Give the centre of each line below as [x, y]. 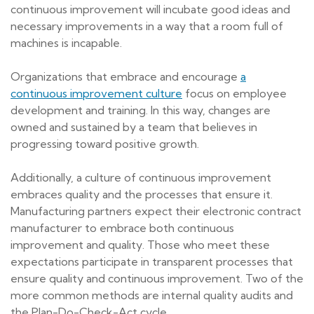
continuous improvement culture [96, 94]
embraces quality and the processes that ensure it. [142, 194]
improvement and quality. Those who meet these [140, 245]
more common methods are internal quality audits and [152, 295]
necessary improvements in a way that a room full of [147, 26]
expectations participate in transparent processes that [152, 262]
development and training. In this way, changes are [141, 110]
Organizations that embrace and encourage [125, 77]
